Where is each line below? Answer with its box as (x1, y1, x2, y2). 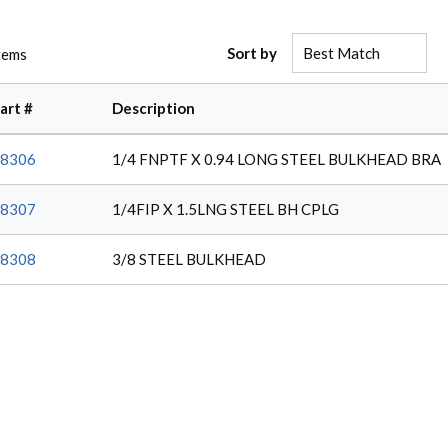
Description (112, 99, 195, 117)
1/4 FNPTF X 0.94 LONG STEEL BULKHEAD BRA (112, 150, 441, 168)
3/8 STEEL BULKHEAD (112, 250, 266, 268)
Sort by (227, 44, 278, 62)
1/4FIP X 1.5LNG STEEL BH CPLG (112, 200, 339, 218)
